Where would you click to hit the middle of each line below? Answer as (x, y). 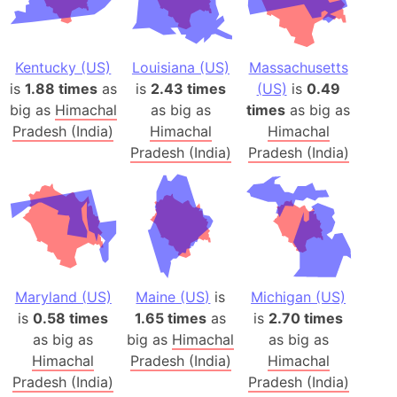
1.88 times (61, 89)
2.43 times (188, 89)
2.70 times (306, 318)
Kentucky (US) (63, 68)
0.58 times (71, 318)
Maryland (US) (63, 296)
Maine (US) (173, 296)
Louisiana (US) (180, 68)
